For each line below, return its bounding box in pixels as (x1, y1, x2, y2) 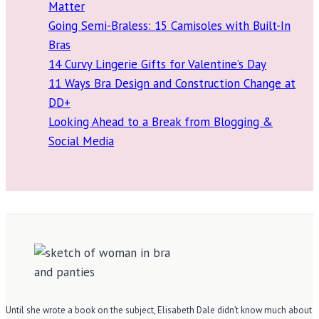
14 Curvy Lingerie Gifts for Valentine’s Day (48, 56, 266, 73)
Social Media (48, 133, 114, 150)
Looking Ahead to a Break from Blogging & (48, 114, 273, 130)
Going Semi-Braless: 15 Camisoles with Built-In (48, 18, 291, 34)
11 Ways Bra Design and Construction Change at (48, 75, 296, 92)
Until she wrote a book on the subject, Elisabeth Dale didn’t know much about (6, 303, 312, 316)
